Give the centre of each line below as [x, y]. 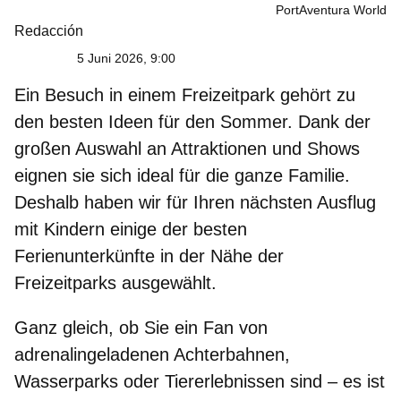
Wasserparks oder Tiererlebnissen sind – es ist [200, 381]
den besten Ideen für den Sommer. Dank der [192, 121]
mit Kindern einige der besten [131, 229]
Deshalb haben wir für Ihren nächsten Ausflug [195, 202]
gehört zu [315, 94]
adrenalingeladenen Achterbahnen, [152, 354]
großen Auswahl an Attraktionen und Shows [187, 148]
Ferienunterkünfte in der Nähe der [149, 256]
